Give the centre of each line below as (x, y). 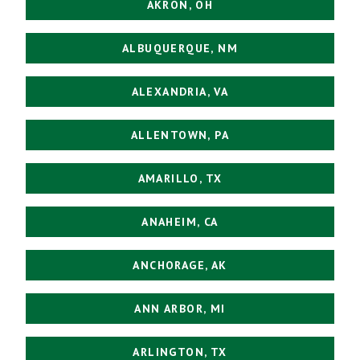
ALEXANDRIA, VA (180, 91)
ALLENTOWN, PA (180, 135)
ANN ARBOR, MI (180, 308)
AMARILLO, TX (180, 178)
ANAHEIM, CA (180, 221)
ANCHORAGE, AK (180, 265)
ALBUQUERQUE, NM (180, 48)
